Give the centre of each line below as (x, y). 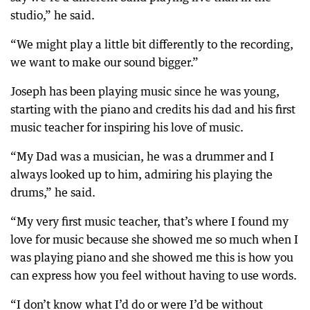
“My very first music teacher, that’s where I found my (149, 221)
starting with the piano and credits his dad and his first (153, 109)
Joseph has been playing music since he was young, (145, 91)
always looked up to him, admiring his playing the (142, 174)
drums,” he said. (53, 192)
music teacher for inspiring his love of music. (127, 127)
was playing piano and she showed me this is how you (152, 257)
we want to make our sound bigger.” (104, 62)
